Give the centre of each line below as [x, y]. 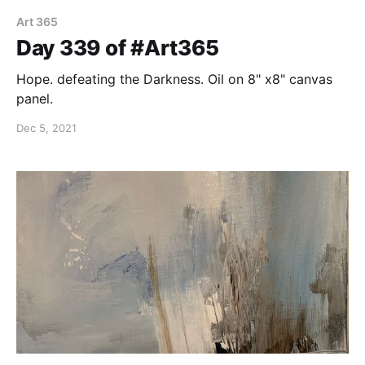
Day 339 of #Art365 [118, 47]
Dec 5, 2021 [46, 128]
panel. [35, 98]
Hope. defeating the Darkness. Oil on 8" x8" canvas [174, 79]
